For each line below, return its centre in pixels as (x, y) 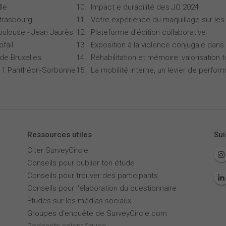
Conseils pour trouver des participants (92, 176)
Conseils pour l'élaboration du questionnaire (102, 188)
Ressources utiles (59, 135)
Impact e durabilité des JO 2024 (145, 7)
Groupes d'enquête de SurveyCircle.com (97, 213)
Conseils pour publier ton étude (81, 163)
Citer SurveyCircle (58, 150)
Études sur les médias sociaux (79, 201)
